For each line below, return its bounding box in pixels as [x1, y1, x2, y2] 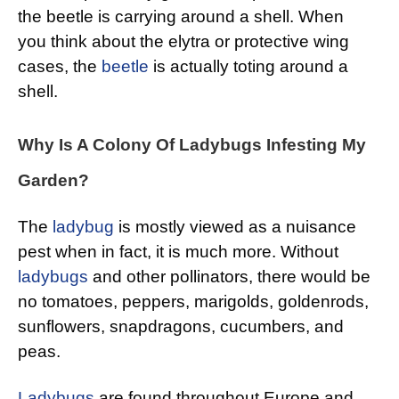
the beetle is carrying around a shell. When [18, 7, 344, 27]
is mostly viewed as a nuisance [114, 217, 356, 237]
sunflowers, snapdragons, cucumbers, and [18, 317, 344, 337]
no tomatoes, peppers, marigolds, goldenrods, [18, 292, 369, 312]
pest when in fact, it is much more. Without [18, 242, 338, 262]
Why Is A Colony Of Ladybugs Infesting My [18, 135, 366, 155]
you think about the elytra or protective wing [18, 32, 349, 52]
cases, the [18, 57, 102, 77]
